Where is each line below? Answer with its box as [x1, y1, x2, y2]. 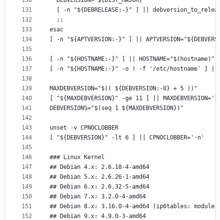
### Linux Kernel [50, 154, 105, 161]
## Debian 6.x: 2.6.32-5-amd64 [50, 183, 149, 191]
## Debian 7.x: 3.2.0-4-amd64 [50, 193, 146, 200]
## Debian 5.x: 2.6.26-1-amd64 [50, 173, 149, 181]
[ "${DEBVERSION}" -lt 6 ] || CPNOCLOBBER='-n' [50, 134, 204, 141]
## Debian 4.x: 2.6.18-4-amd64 [50, 164, 149, 171]
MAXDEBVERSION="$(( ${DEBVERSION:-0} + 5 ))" [50, 85, 197, 92]
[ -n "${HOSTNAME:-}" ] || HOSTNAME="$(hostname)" [50, 55, 215, 63]
